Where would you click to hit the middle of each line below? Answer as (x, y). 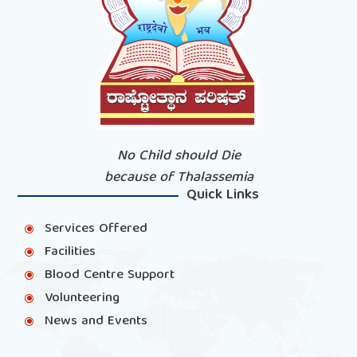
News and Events (96, 321)
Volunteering (82, 298)
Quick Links (222, 195)
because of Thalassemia (178, 178)
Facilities (71, 252)
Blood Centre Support (110, 275)
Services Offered (96, 229)
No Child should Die (178, 156)
